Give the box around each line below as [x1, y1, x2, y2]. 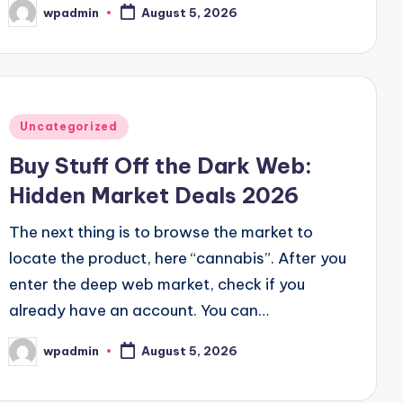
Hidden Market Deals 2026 [9, 181, 300, 209]
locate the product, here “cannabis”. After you [9, 247, 347, 268]
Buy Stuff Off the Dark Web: [9, 151, 313, 179]
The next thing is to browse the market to [9, 221, 314, 242]
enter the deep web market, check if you [9, 273, 306, 294]
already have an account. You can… [9, 300, 270, 320]
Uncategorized [20, 119, 118, 133]
